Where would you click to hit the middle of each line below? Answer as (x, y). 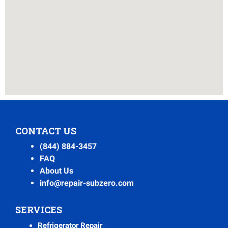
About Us (56, 171)
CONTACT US (46, 131)
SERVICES (39, 210)
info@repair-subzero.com (87, 183)
